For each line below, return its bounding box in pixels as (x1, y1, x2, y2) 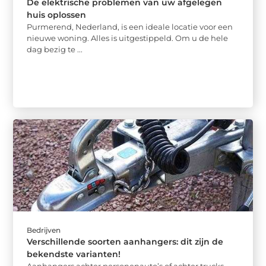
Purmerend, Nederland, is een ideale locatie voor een (27, 21, 233, 31)
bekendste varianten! (27, 249, 121, 260)
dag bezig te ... (27, 44, 83, 54)
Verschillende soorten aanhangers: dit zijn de (27, 236, 224, 248)
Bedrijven (27, 226, 61, 235)
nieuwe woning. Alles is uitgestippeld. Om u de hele (27, 33, 229, 43)
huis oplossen (27, 9, 87, 20)
